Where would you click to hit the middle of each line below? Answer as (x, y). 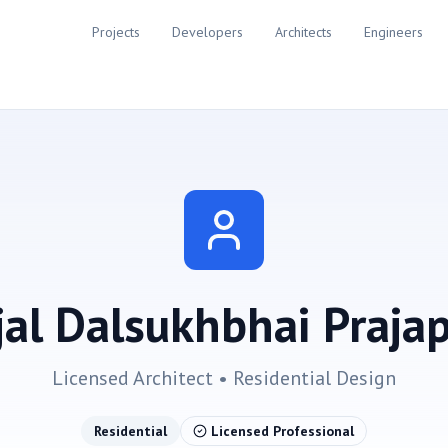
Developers (208, 32)
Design (363, 378)
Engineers (394, 32)
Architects (304, 32)
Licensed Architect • (142, 378)
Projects (116, 32)
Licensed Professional (282, 431)
